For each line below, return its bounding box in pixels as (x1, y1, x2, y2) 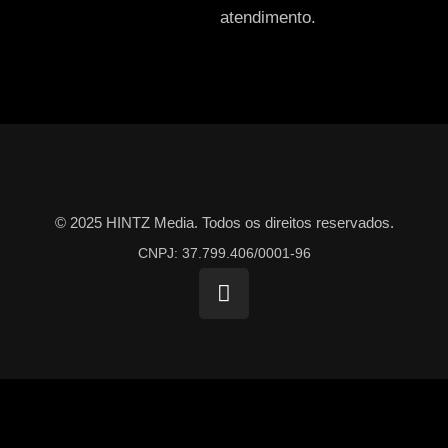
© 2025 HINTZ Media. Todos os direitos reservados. (54, 214, 394, 231)
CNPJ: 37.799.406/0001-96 (137, 245, 311, 261)
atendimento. (219, 8, 316, 27)
